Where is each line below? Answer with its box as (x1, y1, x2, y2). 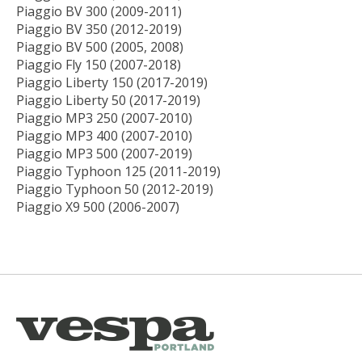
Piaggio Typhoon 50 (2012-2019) (16, 180, 213, 199)
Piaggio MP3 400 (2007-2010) (16, 127, 192, 145)
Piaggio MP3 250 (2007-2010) (16, 109, 192, 128)
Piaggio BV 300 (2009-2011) (16, 2, 182, 21)
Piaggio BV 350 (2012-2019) (16, 20, 182, 39)
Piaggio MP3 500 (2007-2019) (16, 145, 192, 163)
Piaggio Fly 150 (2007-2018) (16, 56, 181, 74)
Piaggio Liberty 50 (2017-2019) (16, 91, 200, 110)
